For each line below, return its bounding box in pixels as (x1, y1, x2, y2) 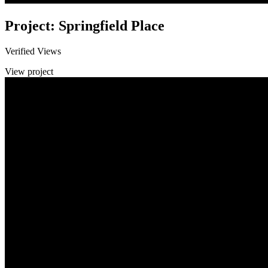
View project (5, 66, 53, 77)
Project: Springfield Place (5, 18, 165, 34)
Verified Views (5, 46, 61, 57)
